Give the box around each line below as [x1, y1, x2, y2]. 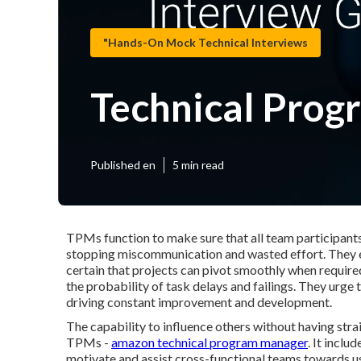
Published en [90, 158, 156, 172]
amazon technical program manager [111, 334, 308, 350]
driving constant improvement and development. [66, 294, 332, 309]
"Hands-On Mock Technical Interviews [103, 35, 308, 49]
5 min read [172, 158, 224, 172]
